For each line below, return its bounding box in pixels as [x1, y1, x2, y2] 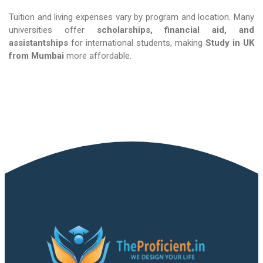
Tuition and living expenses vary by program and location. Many [9, 12, 254, 22]
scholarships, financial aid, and [96, 25, 255, 35]
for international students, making [68, 38, 205, 48]
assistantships [9, 38, 68, 48]
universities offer [9, 25, 97, 35]
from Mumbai [9, 50, 64, 61]
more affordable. [64, 50, 131, 61]
